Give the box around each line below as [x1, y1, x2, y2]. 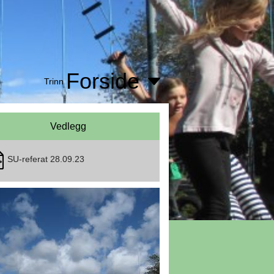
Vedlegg [50, 121, 86, 131]
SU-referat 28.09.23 [7, 154, 84, 164]
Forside [66, 68, 139, 94]
